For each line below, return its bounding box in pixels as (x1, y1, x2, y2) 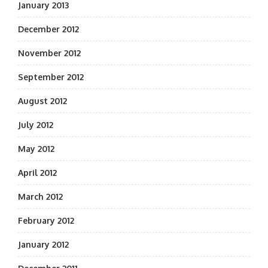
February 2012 (18, 215, 74, 226)
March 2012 (18, 191, 63, 202)
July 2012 (18, 120, 53, 130)
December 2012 (18, 24, 79, 34)
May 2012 (18, 144, 54, 154)
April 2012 (18, 167, 57, 178)
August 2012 (18, 96, 67, 106)
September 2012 (18, 72, 84, 82)
